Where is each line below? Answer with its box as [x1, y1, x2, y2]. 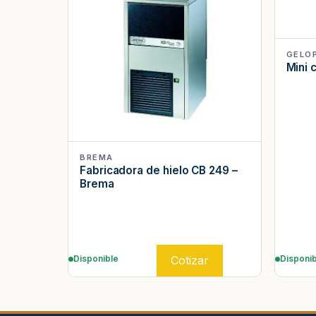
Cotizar [170, 253, 209, 268]
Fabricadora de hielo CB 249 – [80, 164, 238, 178]
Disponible [73, 254, 119, 265]
